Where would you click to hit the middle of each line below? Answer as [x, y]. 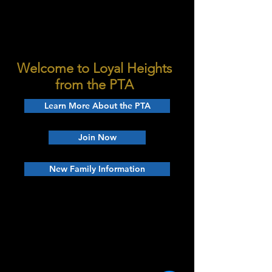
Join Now [97, 137]
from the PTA [94, 85]
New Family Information [97, 169]
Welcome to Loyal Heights [94, 68]
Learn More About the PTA [97, 106]
